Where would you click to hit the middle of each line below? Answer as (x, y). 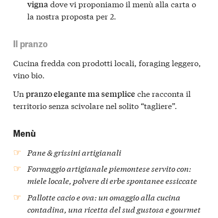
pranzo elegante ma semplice (81, 93)
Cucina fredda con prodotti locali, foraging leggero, (107, 63)
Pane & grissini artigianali (74, 152)
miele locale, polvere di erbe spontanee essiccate (112, 181)
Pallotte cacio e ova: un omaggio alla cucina (104, 197)
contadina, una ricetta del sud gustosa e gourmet (114, 209)
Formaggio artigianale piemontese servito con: (109, 168)
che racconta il (163, 93)
